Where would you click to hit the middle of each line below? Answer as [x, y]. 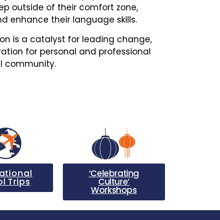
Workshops [114, 190]
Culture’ [114, 182]
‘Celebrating [114, 173]
